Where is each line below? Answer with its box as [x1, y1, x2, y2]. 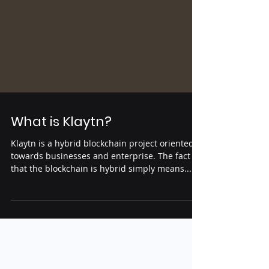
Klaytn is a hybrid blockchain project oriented [11, 192, 194, 203]
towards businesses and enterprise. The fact [11, 204, 190, 216]
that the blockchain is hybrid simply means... [11, 217, 192, 228]
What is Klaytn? [11, 166, 112, 185]
